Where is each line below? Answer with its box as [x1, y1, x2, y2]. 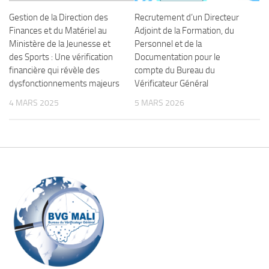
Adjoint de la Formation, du [134, 25, 234, 36]
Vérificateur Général [134, 77, 208, 89]
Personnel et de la [134, 38, 202, 49]
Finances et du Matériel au [9, 25, 107, 36]
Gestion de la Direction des [9, 11, 108, 23]
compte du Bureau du [134, 64, 215, 76]
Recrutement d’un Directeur [134, 11, 239, 23]
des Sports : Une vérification [9, 51, 113, 62]
